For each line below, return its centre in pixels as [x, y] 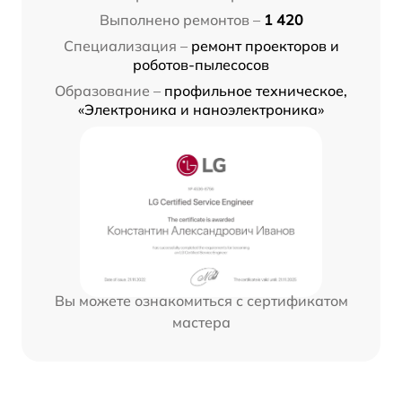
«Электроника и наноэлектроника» [201, 110]
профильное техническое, [256, 91]
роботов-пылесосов [201, 65]
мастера [201, 323]
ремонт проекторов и [265, 46]
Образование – [108, 91]
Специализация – [125, 46]
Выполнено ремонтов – [179, 20]
